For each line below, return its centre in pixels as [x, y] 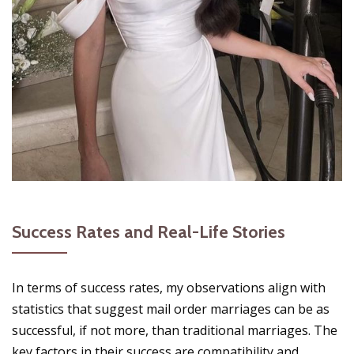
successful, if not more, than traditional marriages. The [175, 330]
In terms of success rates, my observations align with [169, 287]
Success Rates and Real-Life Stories [149, 232]
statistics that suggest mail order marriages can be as [171, 309]
